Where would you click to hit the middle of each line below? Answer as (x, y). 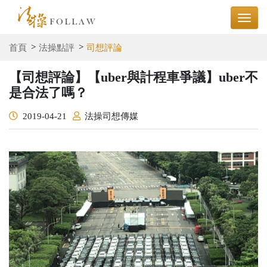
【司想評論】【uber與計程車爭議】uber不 (133, 77)
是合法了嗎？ (48, 92)
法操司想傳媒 (111, 116)
